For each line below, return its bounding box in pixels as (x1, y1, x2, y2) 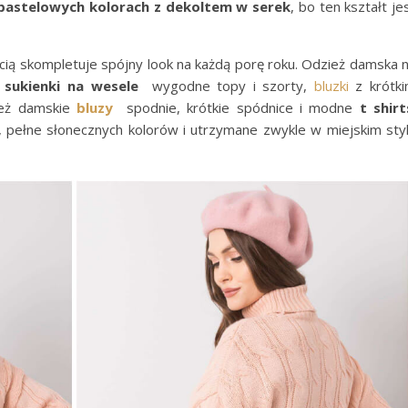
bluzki (313, 76, 349, 95)
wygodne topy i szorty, (138, 76, 314, 95)
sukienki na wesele (5, 76, 138, 95)
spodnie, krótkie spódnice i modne (113, 97, 360, 117)
